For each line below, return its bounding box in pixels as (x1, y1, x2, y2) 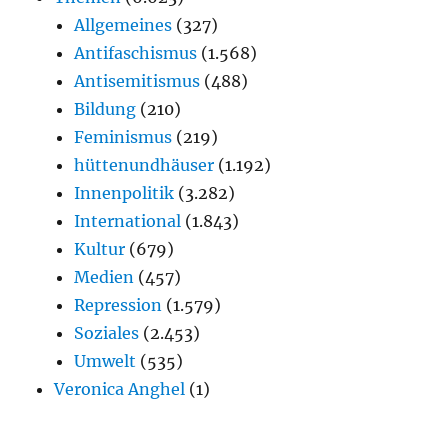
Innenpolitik (74, 182, 175, 203)
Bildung (74, 98, 137, 119)
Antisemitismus (74, 70, 201, 91)
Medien (74, 266, 135, 287)
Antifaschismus (74, 42, 198, 63)
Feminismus (74, 126, 173, 147)
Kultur (74, 238, 126, 259)
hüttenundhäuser (74, 154, 215, 175)
